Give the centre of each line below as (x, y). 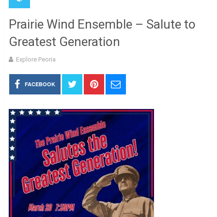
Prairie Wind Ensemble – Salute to (102, 24)
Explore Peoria (36, 59)
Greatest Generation (64, 42)
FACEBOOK (40, 84)
